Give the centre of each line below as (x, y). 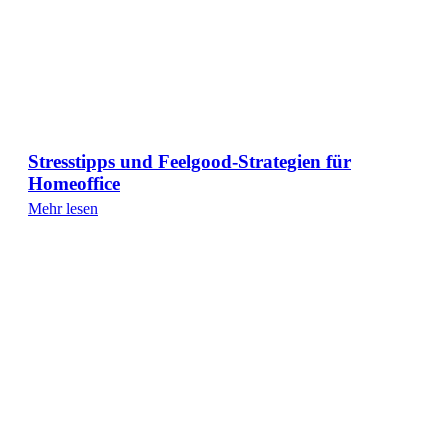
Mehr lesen (63, 208)
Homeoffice (74, 183)
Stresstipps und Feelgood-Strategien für (189, 161)
